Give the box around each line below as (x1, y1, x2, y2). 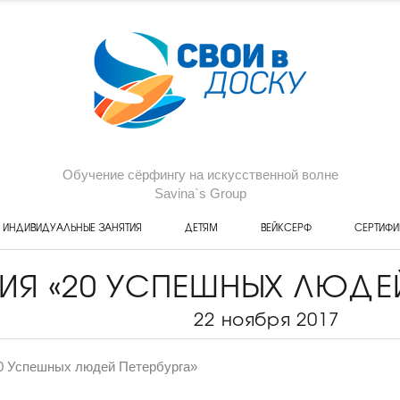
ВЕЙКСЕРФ (260, 220, 312, 234)
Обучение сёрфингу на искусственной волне (62, 167, 338, 182)
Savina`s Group (154, 186, 246, 201)
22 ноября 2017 (194, 304, 339, 331)
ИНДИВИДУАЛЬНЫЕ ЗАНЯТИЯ (2, 220, 142, 234)
